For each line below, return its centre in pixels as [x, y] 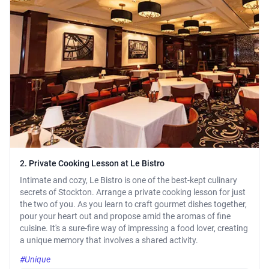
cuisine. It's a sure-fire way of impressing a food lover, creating [134, 228]
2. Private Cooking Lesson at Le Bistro [92, 164]
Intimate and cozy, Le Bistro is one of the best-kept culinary [128, 180]
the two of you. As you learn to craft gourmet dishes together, [133, 204]
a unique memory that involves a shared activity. [109, 240]
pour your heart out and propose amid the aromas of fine [125, 216]
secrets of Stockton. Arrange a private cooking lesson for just [133, 192]
